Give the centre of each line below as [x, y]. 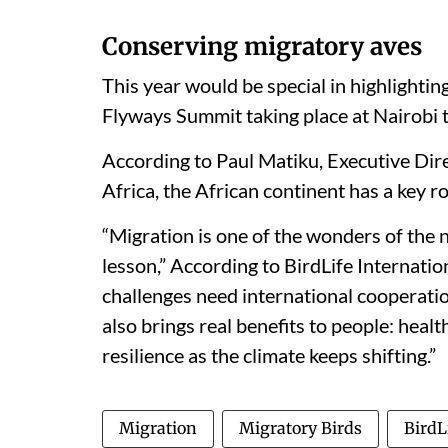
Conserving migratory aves [262, 46]
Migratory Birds [300, 427]
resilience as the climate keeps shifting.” [269, 354]
